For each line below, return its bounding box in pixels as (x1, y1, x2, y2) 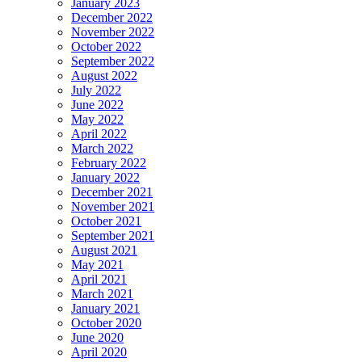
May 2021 (71, 258, 124, 272)
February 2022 (71, 156, 146, 170)
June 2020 (71, 330, 124, 345)
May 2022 (71, 112, 124, 127)
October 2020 (71, 316, 141, 330)
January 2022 (71, 170, 140, 185)
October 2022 (71, 40, 141, 54)
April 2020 (71, 345, 127, 360)
